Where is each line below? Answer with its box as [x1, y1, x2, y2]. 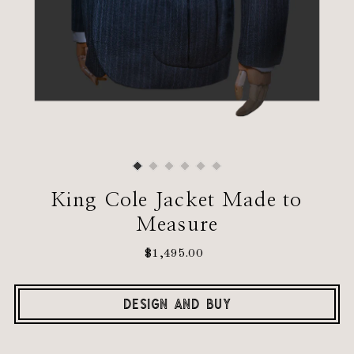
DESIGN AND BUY [122, 295, 232, 313]
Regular [176, 247, 224, 260]
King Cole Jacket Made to [51, 190, 303, 210]
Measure [135, 214, 219, 235]
